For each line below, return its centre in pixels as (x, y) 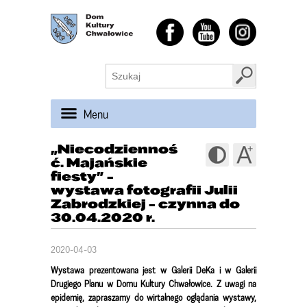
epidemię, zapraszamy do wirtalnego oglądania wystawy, (153, 297)
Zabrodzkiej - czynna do (145, 203)
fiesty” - (82, 176)
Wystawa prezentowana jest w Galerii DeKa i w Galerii (153, 270)
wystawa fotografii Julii (144, 189)
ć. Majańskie (99, 162)
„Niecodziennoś (114, 148)
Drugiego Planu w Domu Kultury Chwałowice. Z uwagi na (153, 283)
